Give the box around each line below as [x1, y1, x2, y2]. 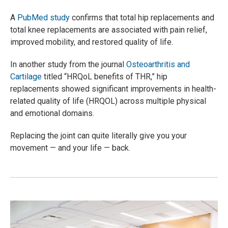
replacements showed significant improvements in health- [10, 83, 216, 94]
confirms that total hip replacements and [70, 12, 214, 22]
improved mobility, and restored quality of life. [10, 37, 173, 47]
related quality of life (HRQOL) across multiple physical [10, 96, 206, 106]
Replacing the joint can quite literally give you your [10, 130, 187, 140]
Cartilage [10, 71, 42, 81]
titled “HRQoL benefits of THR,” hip [42, 71, 167, 81]
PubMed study [17, 12, 70, 22]
